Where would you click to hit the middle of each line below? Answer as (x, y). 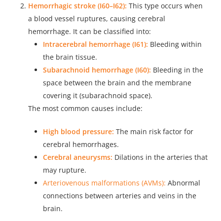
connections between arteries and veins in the (119, 196)
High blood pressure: (78, 132)
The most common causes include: (85, 109)
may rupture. (64, 170)
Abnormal (183, 183)
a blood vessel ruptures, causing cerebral (96, 19)
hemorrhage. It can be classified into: (89, 32)
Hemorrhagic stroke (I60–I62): (77, 6)
